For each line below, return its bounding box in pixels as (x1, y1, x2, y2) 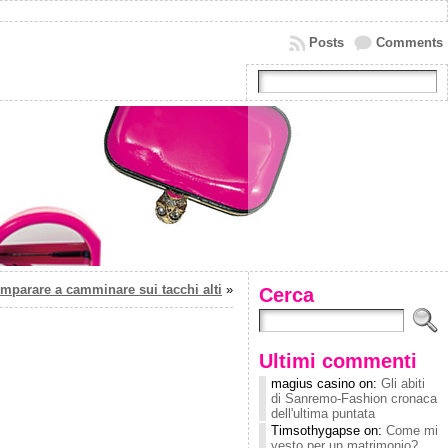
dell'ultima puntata (271, 406, 375, 421)
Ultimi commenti (259, 349, 417, 372)
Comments (376, 35, 443, 50)
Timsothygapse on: (271, 423, 386, 438)
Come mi (386, 423, 438, 438)
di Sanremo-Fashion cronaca (271, 391, 437, 406)
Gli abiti (381, 376, 425, 391)
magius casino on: (271, 376, 381, 391)
